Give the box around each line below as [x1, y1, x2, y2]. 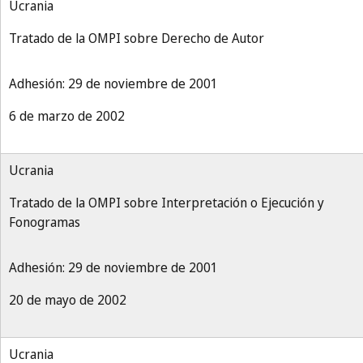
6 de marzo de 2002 [9, 107, 125, 125]
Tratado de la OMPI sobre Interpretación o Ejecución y [9, 194, 324, 211]
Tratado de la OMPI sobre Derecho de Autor [9, 29, 264, 47]
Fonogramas [9, 213, 80, 231]
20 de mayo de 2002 [9, 291, 126, 309]
